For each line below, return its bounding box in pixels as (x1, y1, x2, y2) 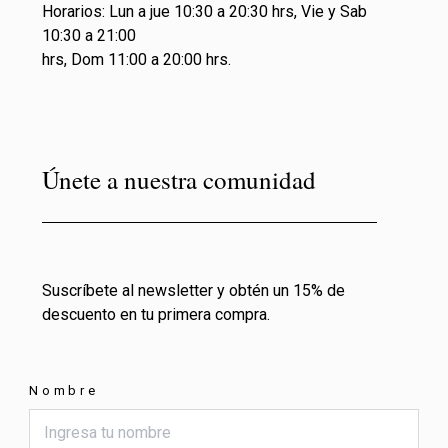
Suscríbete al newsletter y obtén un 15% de (42, 280, 345, 300)
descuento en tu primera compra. (42, 304, 270, 324)
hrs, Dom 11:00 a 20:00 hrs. (42, 49, 231, 69)
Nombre (29, 382, 99, 398)
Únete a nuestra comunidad (42, 162, 316, 196)
